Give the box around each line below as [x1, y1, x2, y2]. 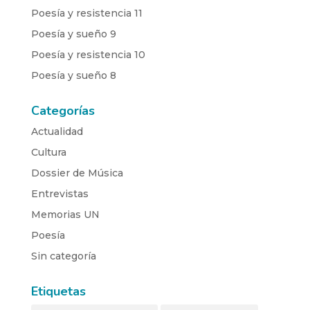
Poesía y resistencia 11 [30, 6, 143, 19]
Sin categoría [30, 249, 96, 262]
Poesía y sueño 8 [30, 69, 116, 82]
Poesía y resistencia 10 [30, 48, 145, 61]
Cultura [30, 145, 66, 158]
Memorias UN [30, 208, 100, 221]
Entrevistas [30, 187, 89, 200]
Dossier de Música [30, 166, 123, 179]
